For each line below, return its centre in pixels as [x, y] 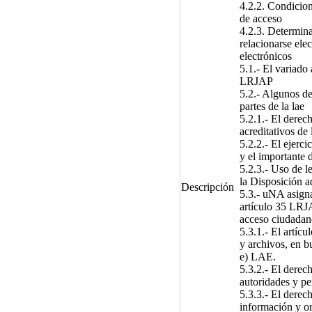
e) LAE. [257, 256]
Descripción [207, 187]
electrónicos [265, 56]
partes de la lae [272, 106]
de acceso [260, 18]
